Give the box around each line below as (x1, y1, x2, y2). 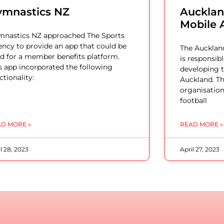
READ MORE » (179, 120, 223, 128)
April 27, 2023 (179, 145, 219, 153)
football (179, 96, 207, 105)
